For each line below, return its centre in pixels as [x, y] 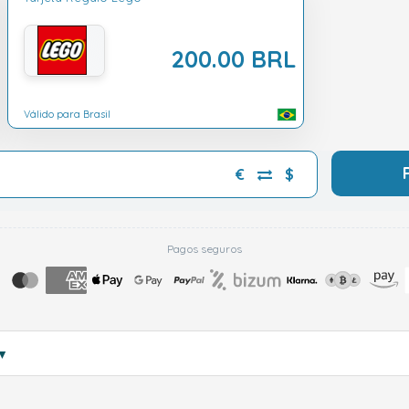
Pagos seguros [204, 248]
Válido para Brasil [67, 115]
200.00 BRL [234, 59]
